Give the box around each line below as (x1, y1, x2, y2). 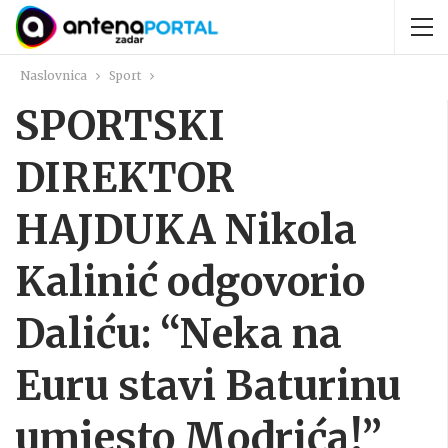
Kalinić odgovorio (15, 257, 365, 307)
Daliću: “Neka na (15, 309, 342, 359)
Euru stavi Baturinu (15, 361, 401, 411)
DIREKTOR (15, 153, 235, 203)
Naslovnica (20, 68, 87, 83)
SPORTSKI (15, 101, 225, 151)
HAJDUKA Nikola (15, 205, 357, 255)
